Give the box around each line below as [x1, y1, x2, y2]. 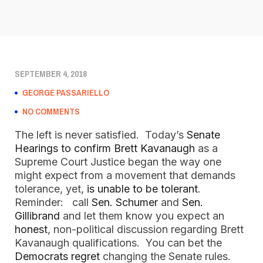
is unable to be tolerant [87, 183, 198, 195]
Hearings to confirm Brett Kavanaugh [15, 142, 195, 154]
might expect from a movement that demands [15, 169, 235, 181]
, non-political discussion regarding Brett [48, 223, 244, 235]
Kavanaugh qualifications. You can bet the [15, 237, 222, 249]
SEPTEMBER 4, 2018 [15, 68, 87, 80]
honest [15, 223, 48, 235]
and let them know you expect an [60, 210, 224, 222]
